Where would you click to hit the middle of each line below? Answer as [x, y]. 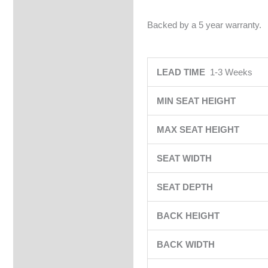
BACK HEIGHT [189, 216]
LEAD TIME [183, 72]
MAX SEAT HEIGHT [199, 130]
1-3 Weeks [231, 72]
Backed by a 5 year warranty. [204, 25]
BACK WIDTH [187, 244]
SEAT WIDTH [185, 158]
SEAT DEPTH [186, 187]
